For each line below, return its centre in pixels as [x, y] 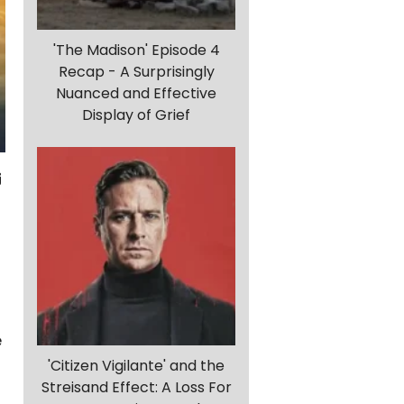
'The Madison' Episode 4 [136, 50]
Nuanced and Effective [136, 94]
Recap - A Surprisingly [136, 72]
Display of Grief [136, 115]
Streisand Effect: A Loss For [136, 388]
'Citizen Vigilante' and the [136, 366]
